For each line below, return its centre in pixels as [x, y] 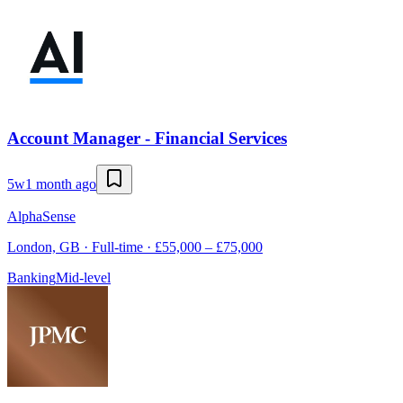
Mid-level [83, 278]
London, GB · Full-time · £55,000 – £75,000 [135, 247]
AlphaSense [41, 217]
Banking [31, 278]
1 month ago [61, 184]
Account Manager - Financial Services [147, 138]
